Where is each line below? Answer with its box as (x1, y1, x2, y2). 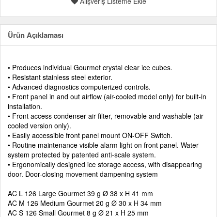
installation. (8, 101, 42, 111)
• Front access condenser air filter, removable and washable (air (8, 111, 203, 121)
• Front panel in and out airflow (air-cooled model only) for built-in (8, 92, 206, 101)
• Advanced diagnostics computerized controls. (8, 82, 151, 92)
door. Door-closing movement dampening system (8, 169, 158, 179)
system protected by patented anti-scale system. (8, 150, 156, 159)
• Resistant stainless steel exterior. (8, 72, 112, 82)
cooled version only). (8, 121, 71, 130)
